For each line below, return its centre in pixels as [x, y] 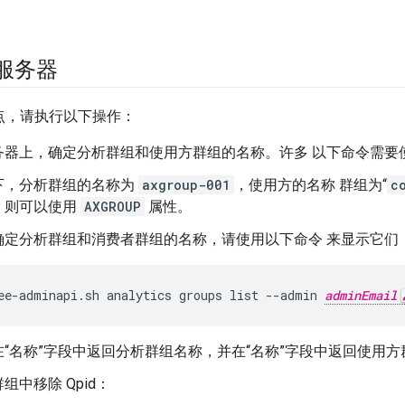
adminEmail [361, 296]
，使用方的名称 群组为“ [311, 185]
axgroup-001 [186, 185]
